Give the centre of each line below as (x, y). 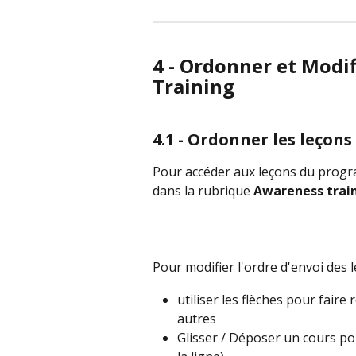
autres (197, 318)
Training (193, 86)
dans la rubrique (203, 190)
